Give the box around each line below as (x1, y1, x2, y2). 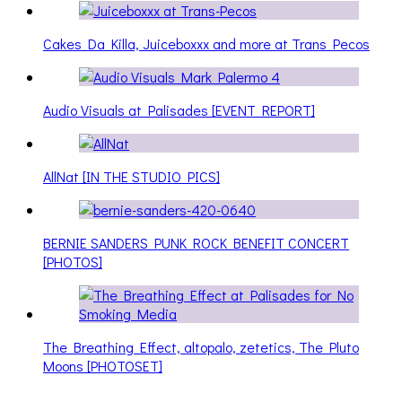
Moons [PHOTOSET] (43, 355, 162, 375)
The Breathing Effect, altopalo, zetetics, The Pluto (43, 336, 359, 356)
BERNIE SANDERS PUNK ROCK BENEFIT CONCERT (43, 232, 349, 252)
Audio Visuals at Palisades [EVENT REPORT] (43, 100, 315, 119)
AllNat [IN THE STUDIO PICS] (43, 166, 220, 186)
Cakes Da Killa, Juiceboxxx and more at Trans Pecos (43, 33, 370, 53)
